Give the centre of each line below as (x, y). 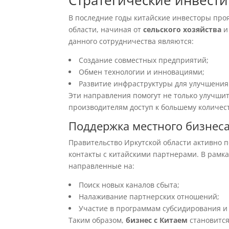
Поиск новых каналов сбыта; (129, 185)
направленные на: (102, 166)
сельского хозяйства (182, 29)
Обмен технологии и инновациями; (142, 72)
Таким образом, (97, 220)
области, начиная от (106, 29)
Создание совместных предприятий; (144, 60)
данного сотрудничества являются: (131, 41)
